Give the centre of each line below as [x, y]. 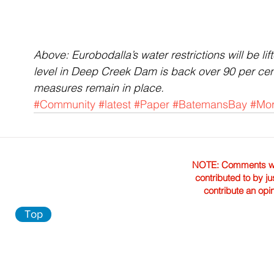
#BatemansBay [210, 104]
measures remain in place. [99, 87]
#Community [65, 104]
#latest [115, 104]
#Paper [152, 104]
